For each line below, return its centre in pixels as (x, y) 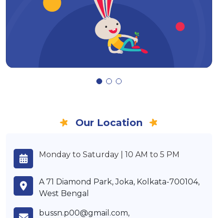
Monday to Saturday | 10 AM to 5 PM (109, 155)
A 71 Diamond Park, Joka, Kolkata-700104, (119, 182)
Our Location (109, 123)
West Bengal (64, 194)
